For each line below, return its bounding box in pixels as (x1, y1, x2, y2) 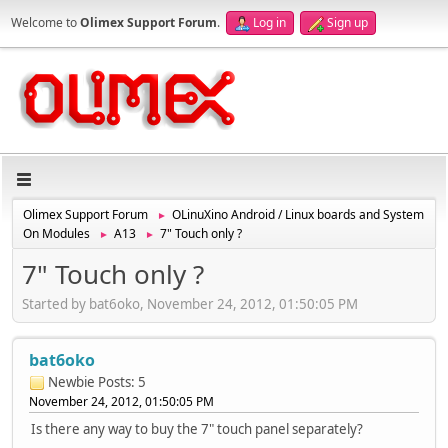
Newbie (48, 372, 95, 391)
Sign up (327, 14, 368, 31)
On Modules (23, 225, 90, 242)
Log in (253, 14, 286, 31)
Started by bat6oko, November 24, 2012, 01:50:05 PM (22, 294, 358, 313)
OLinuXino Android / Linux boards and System (172, 206, 424, 223)
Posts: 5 (98, 372, 146, 391)
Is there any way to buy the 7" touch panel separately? (31, 419, 363, 438)
